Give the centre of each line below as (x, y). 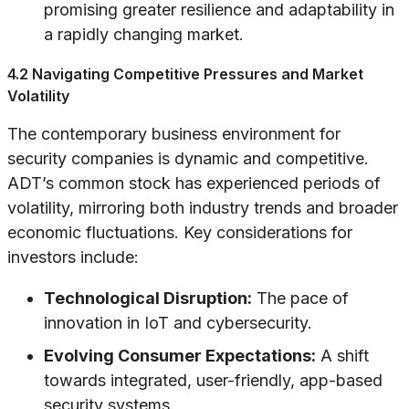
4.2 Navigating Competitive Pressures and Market (185, 74)
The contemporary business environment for (174, 134)
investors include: (73, 257)
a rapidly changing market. (144, 35)
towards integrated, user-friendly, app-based (213, 381)
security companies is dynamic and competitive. (188, 159)
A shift (342, 356)
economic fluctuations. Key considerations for (180, 233)
